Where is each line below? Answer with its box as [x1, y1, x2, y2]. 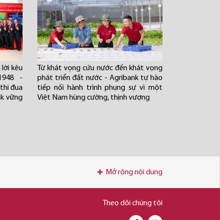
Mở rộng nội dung [106, 168, 163, 176]
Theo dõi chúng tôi [103, 199, 163, 207]
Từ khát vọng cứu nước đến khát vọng [37, 64, 163, 72]
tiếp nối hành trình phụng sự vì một [37, 84, 163, 92]
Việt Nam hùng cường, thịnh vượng [37, 94, 151, 102]
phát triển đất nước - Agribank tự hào [37, 74, 163, 82]
